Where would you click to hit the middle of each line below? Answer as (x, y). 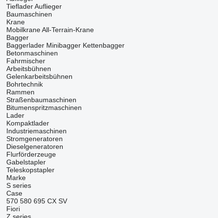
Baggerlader (25, 45)
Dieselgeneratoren (35, 147)
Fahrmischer (26, 61)
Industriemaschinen (36, 131)
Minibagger (63, 45)
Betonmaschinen (32, 53)
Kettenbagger (103, 45)
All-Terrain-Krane (68, 30)
